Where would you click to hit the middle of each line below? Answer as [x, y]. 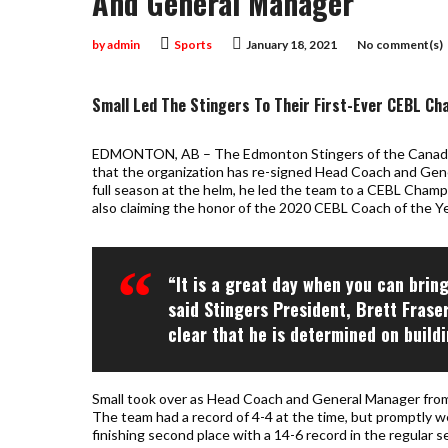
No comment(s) [400, 44]
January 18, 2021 [291, 44]
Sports [193, 44]
